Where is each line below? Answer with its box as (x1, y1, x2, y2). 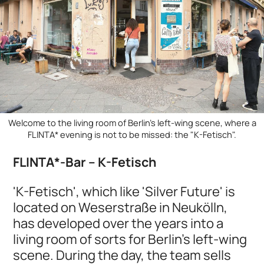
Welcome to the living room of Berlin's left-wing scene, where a (8, 116, 256, 128)
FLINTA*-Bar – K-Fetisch (13, 153, 157, 170)
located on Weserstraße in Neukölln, (13, 197, 228, 216)
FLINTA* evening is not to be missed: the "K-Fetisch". (28, 128, 236, 140)
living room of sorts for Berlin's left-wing (13, 229, 247, 248)
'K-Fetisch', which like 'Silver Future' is (13, 181, 236, 200)
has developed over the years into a (13, 213, 224, 232)
